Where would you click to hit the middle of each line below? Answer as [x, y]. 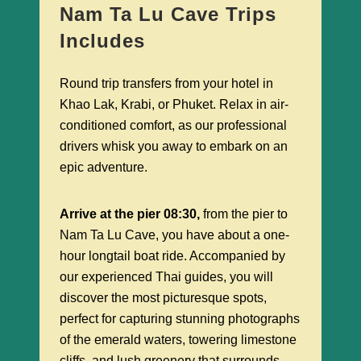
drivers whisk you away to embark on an [174, 147]
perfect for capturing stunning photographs [180, 319]
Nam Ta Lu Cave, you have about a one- [174, 235]
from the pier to [245, 214]
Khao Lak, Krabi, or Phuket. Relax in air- [174, 105]
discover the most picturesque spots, [163, 298]
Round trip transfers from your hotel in [166, 84]
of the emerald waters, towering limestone [178, 340]
